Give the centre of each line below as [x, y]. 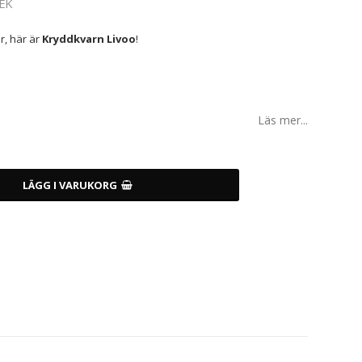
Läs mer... [283, 120]
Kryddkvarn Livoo [88, 38]
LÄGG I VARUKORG [69, 185]
